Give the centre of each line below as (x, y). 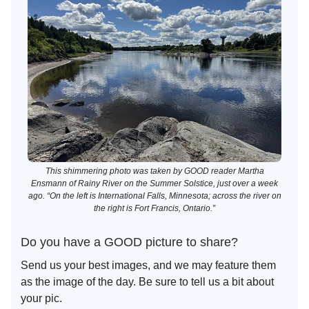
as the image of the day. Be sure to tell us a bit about (147, 282)
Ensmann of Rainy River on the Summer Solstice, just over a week (154, 184)
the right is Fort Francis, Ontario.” (154, 209)
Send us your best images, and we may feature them (148, 266)
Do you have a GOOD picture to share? (129, 242)
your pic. (41, 299)
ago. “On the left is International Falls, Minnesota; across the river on (154, 196)
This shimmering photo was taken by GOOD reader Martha (154, 171)
